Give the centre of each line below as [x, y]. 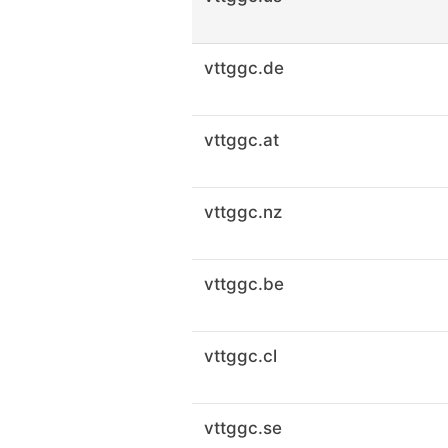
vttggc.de [244, 68]
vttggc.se [243, 428]
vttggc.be [244, 284]
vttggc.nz [243, 212]
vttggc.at [241, 140]
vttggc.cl [240, 356]
